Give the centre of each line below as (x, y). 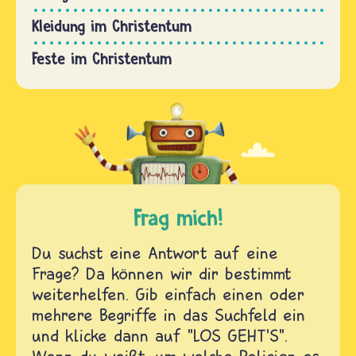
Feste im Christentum (102, 58)
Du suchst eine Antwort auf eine (155, 252)
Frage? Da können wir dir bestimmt (162, 273)
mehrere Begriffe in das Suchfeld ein (168, 314)
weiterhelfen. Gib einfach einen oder (168, 294)
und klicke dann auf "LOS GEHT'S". (160, 335)
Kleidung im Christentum (112, 25)
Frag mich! (178, 217)
